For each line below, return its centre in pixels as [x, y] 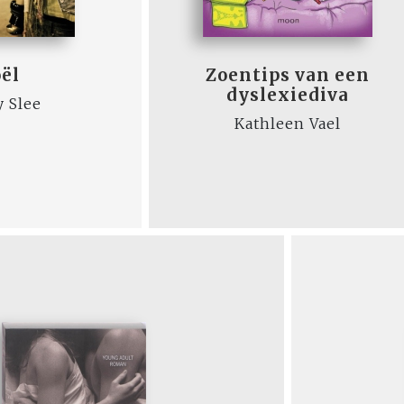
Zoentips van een [288, 75]
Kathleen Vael [288, 124]
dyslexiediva [288, 95]
